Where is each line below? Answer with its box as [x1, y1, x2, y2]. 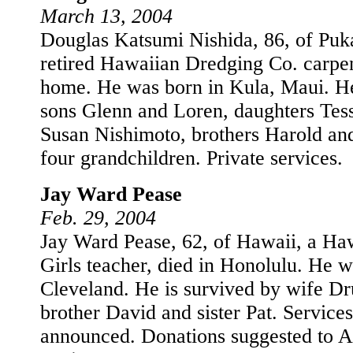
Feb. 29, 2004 [40, 206, 156, 229]
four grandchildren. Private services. [40, 147, 343, 169]
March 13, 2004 [40, 5, 173, 28]
